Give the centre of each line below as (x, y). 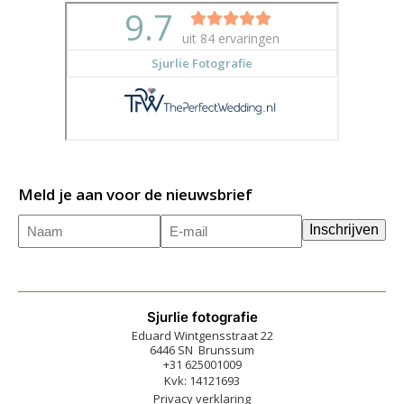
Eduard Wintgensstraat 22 (202, 335)
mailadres (196, 247)
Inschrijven (344, 229)
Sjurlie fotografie (202, 317)
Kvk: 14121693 (202, 380)
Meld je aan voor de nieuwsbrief (135, 194)
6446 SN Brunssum (202, 349)
